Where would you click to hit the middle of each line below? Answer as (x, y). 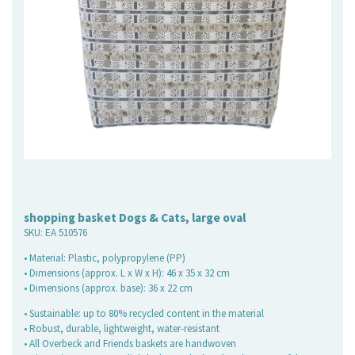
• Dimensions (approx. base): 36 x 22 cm (108, 288)
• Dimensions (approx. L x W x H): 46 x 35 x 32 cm (127, 273)
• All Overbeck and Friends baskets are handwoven (130, 343)
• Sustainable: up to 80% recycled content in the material (144, 313)
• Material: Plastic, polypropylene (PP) (105, 258)
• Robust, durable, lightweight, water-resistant (122, 328)
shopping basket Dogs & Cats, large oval (135, 217)
